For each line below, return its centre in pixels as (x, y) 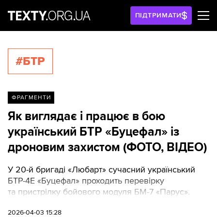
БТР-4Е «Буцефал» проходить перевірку (86, 180)
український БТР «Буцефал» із (93, 132)
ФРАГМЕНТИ (31, 98)
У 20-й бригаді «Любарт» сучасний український (101, 169)
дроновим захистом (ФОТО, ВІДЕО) (107, 147)
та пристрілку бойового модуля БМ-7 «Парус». (99, 192)
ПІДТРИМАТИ (158, 15)
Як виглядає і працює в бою (86, 116)
